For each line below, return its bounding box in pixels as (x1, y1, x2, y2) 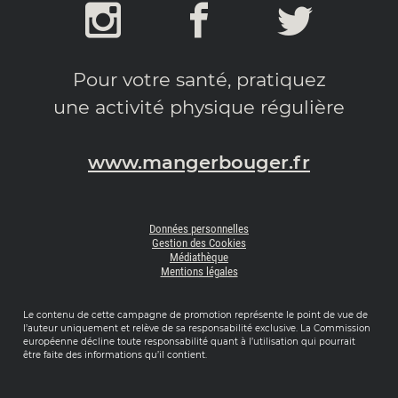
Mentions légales (160, 265, 238, 279)
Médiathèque (170, 251, 228, 265)
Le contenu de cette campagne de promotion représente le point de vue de (23, 309, 369, 322)
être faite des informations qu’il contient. (23, 349, 208, 362)
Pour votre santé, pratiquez (72, 68, 326, 92)
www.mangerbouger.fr (88, 151, 310, 174)
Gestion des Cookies (152, 236, 246, 251)
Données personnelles (149, 222, 249, 236)
